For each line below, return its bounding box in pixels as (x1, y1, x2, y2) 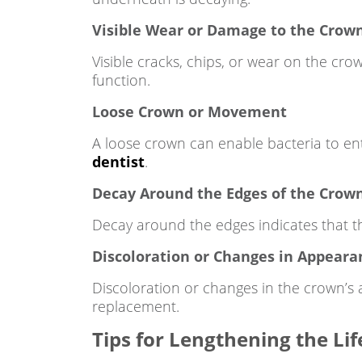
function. (92, 70, 150, 90)
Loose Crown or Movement (92, 102, 287, 121)
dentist (92, 152, 145, 171)
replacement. (92, 297, 179, 316)
